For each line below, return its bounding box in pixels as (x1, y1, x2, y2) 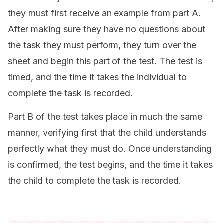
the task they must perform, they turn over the (8, 40, 196, 50)
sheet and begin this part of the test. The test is (8, 56, 202, 66)
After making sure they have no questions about (8, 24, 205, 34)
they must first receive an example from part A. (8, 8, 201, 18)
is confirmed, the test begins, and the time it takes (8, 159, 213, 170)
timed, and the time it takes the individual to (8, 72, 187, 82)
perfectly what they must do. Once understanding (8, 143, 212, 154)
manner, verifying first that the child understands (8, 127, 206, 138)
